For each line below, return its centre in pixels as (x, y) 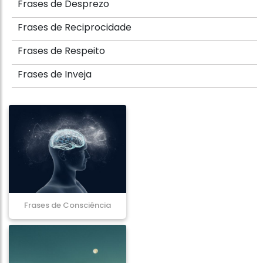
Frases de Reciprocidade (75, 27)
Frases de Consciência (68, 205)
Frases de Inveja (55, 74)
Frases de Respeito (61, 51)
